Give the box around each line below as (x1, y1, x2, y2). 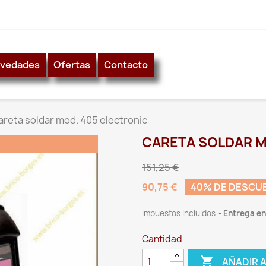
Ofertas (53, 58, 90, 71)
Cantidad (142, 233, 182, 246)
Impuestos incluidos (142, 208, 217, 219)
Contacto (104, 58, 148, 71)
